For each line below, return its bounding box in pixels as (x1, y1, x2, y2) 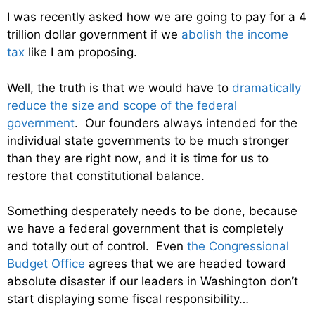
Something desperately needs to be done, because (7, 204, 297, 219)
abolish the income (181, 27, 288, 42)
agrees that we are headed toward (85, 257, 286, 271)
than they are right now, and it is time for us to (7, 150, 269, 165)
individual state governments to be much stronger (7, 133, 289, 148)
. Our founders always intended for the (75, 115, 297, 130)
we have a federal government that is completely (7, 221, 283, 236)
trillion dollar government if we (7, 27, 181, 42)
